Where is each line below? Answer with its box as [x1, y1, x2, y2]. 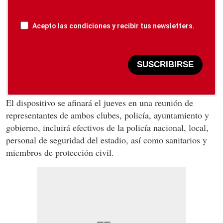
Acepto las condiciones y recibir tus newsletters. [32, 21, 195, 30]
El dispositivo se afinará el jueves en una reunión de [6, 96, 193, 109]
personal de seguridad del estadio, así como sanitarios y [6, 133, 207, 146]
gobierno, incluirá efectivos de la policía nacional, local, [6, 121, 209, 133]
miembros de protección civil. [6, 146, 114, 158]
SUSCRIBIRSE [137, 60, 194, 70]
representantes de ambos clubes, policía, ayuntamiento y [6, 109, 209, 121]
